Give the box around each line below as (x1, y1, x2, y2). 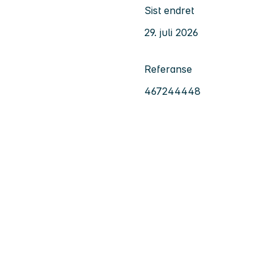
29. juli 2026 (144, 26, 198, 39)
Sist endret (144, 4, 194, 17)
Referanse (144, 62, 192, 75)
